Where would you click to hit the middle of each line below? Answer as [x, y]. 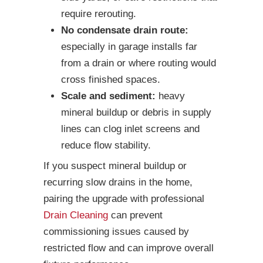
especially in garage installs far [129, 47]
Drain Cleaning [76, 215]
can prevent [135, 215]
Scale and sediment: [108, 96]
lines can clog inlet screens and [130, 129]
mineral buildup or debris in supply [136, 113]
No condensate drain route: [125, 31]
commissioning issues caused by [116, 232]
